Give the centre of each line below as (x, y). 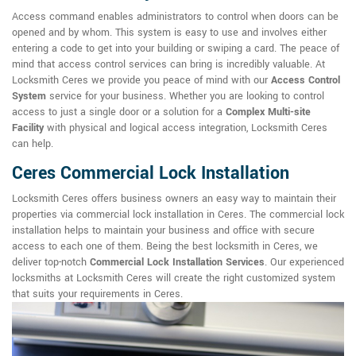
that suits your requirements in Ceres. (97, 294)
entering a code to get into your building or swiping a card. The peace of (176, 49)
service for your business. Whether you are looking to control (185, 97)
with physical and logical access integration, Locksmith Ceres (186, 128)
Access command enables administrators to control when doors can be (175, 17)
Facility (28, 128)
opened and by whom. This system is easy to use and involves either (169, 33)
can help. (33, 144)
